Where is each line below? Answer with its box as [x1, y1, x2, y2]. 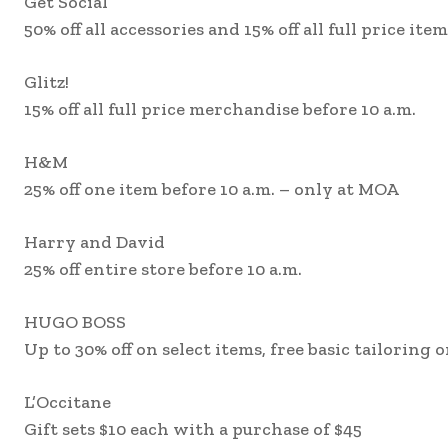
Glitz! [24, 71, 69, 94]
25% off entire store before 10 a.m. [24, 258, 302, 281]
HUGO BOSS [24, 311, 126, 334]
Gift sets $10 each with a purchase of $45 [24, 418, 362, 441]
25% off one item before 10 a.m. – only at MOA [24, 178, 399, 201]
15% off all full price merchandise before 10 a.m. [24, 98, 416, 121]
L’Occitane [24, 391, 111, 414]
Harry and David [24, 231, 165, 254]
